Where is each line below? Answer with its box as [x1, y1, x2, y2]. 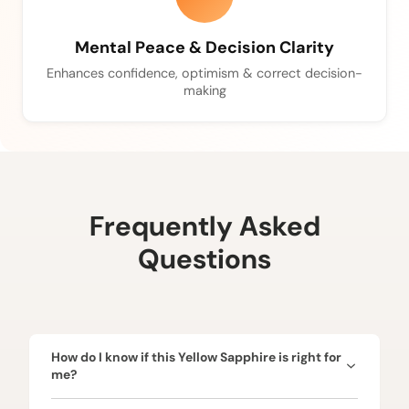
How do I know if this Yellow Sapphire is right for [51, 348, 341, 365]
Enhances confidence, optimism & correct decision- [47, 64, 362, 81]
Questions [138, 240, 271, 277]
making [183, 81, 226, 99]
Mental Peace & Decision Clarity [75, 36, 334, 58]
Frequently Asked [89, 207, 320, 244]
